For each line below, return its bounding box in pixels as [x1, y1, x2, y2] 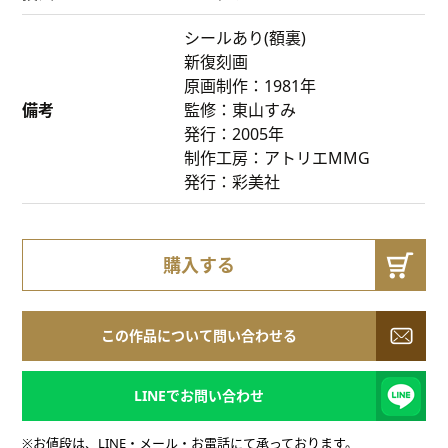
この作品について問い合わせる [101, 325, 297, 345]
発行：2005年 [184, 122, 285, 145]
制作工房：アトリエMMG [184, 146, 371, 169]
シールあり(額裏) [184, 26, 307, 49]
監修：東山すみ [184, 98, 297, 121]
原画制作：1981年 [184, 74, 317, 97]
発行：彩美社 [184, 170, 281, 193]
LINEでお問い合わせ [134, 385, 264, 405]
